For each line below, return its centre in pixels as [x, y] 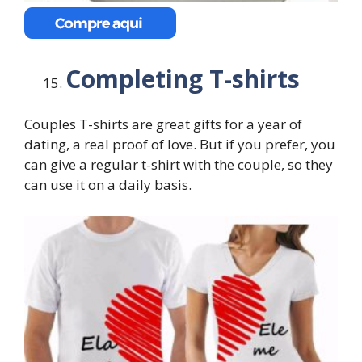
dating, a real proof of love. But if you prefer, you [180, 145]
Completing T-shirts [183, 78]
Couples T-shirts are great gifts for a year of [163, 124]
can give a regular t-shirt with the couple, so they [179, 165]
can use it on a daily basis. [108, 185]
